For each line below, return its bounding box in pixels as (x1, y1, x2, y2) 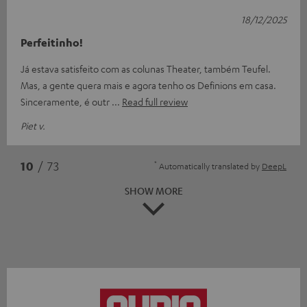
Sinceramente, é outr (21, 95, 112, 108)
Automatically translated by (157, 160, 262, 171)
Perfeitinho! (21, 35, 83, 49)
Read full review (122, 95, 188, 108)
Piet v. (21, 119, 45, 132)
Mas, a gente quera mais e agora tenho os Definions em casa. (21, 78, 276, 91)
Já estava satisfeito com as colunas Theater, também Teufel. (21, 62, 271, 75)
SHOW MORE (124, 184, 183, 197)
